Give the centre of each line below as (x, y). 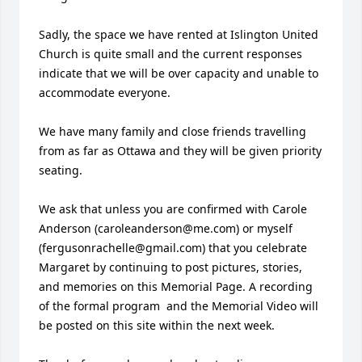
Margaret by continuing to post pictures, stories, (170, 267)
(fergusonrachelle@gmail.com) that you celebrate (173, 248)
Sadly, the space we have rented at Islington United (179, 34)
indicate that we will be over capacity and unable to (179, 73)
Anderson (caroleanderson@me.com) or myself (166, 228)
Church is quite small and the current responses (170, 54)
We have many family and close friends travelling (173, 131)
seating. (62, 170)
